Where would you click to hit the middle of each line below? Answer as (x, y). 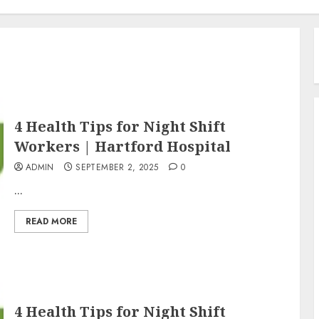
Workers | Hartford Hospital (122, 146)
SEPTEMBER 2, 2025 (117, 167)
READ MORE (51, 221)
